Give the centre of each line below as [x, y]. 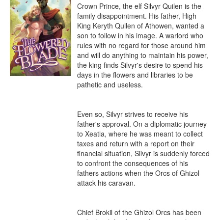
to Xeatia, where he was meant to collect [140, 134]
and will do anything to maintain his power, [143, 55]
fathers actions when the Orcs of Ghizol [138, 173]
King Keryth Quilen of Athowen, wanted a [141, 26]
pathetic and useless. [110, 84]
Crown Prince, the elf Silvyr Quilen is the [139, 6]
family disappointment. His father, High [137, 16]
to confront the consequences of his [133, 163]
